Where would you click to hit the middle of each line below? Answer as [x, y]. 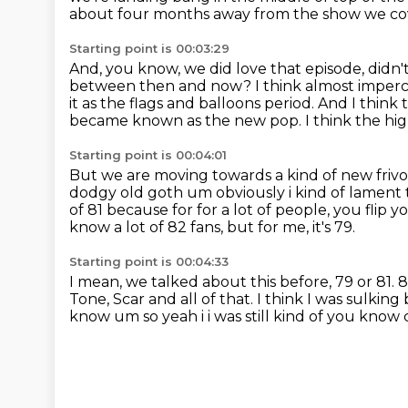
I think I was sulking [330, 299]
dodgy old [108, 193]
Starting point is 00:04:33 [149, 261]
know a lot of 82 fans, [148, 227]
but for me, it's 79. [291, 227]
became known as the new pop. [187, 121]
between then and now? [162, 86]
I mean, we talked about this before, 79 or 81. [234, 282]
